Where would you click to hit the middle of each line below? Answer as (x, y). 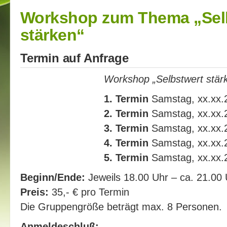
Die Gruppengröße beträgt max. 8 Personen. (121, 206)
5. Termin (126, 157)
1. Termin (126, 99)
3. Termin (126, 128)
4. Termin (126, 143)
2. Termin (126, 113)
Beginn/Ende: (53, 177)
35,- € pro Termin (89, 192)
